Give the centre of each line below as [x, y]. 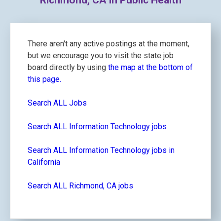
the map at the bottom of [150, 67]
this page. [44, 79]
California [44, 162]
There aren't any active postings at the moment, [109, 44]
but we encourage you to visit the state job [101, 55]
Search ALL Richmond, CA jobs [80, 186]
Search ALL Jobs [57, 103]
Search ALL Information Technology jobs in [101, 150]
